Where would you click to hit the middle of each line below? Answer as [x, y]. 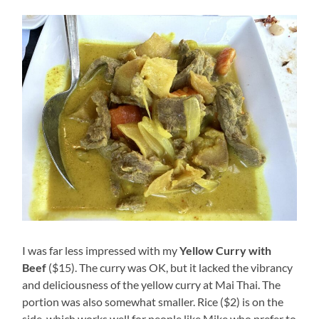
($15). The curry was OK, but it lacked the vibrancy [170, 267]
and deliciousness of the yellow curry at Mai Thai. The [152, 284]
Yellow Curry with [226, 250]
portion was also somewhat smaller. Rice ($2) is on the [153, 301]
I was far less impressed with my [101, 250]
